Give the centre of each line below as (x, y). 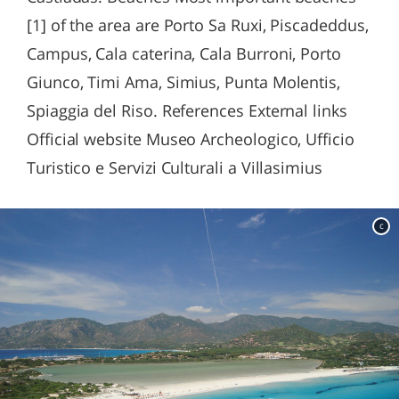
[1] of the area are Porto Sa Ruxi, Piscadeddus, (198, 25)
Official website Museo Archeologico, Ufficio (191, 139)
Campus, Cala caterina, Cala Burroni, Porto (184, 53)
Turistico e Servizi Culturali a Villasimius (175, 167)
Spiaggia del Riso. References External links (187, 110)
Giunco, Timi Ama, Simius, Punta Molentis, (184, 82)
